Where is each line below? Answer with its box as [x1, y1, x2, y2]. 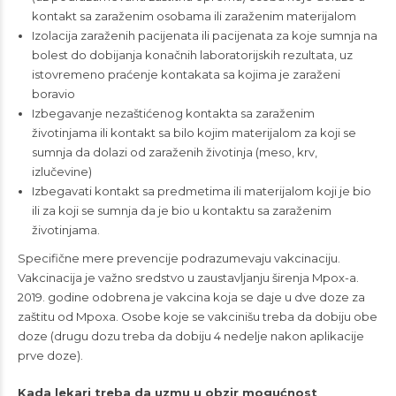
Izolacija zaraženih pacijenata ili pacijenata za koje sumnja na [31, 28, 377, 43]
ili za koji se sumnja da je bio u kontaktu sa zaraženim [31, 203, 331, 218]
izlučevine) [31, 164, 92, 179]
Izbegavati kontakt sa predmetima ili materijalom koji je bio [31, 184, 371, 199]
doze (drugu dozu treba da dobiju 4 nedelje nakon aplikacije [18, 329, 364, 344]
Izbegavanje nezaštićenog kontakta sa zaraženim [31, 106, 315, 121]
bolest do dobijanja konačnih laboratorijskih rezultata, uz [31, 48, 353, 63]
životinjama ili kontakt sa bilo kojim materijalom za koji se [31, 126, 356, 141]
